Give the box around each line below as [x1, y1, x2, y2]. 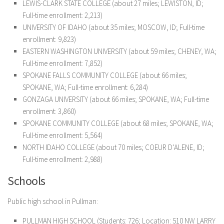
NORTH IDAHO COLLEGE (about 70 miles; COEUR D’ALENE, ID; [22, 142, 204, 152]
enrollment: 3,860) [22, 106, 76, 116]
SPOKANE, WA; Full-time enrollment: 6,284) [22, 82, 148, 92]
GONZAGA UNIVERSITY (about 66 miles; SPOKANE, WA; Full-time [22, 94, 209, 104]
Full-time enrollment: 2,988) [22, 154, 102, 164]
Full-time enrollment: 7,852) [22, 58, 102, 68]
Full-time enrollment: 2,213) [22, 10, 102, 20]
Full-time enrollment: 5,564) [22, 130, 102, 140]
